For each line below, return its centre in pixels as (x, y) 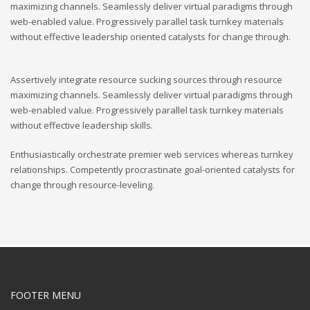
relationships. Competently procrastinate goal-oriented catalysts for (153, 169)
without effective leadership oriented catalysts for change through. (151, 36)
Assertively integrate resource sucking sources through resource (146, 79)
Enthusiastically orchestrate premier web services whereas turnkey (152, 154)
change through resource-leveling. (82, 184)
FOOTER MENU (46, 295)
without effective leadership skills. (82, 125)
